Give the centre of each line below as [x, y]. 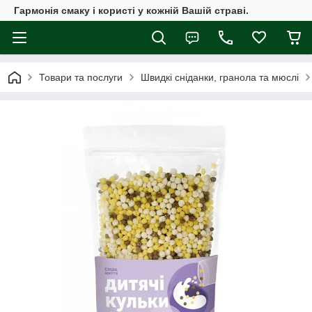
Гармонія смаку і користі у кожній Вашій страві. [131, 10]
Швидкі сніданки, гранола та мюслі [220, 77]
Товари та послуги [81, 77]
